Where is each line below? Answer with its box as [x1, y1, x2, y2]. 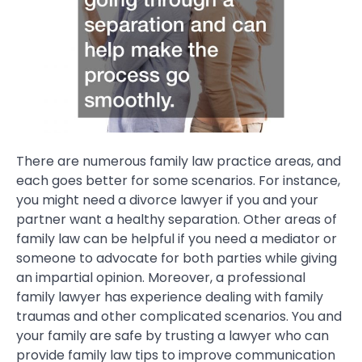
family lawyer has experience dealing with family [16, 287, 323, 306]
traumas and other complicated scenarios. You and [16, 306, 342, 326]
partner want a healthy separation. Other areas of [16, 209, 337, 229]
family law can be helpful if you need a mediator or [16, 229, 337, 248]
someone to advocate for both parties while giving [16, 248, 337, 267]
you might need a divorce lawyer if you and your [16, 190, 318, 209]
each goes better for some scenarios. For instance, [16, 170, 340, 190]
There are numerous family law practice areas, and [16, 151, 341, 170]
